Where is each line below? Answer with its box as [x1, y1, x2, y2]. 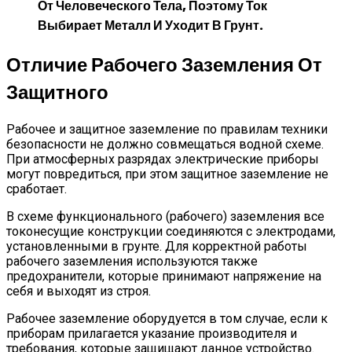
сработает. [6, 181, 67, 197]
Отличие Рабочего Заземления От [6, 52, 322, 79]
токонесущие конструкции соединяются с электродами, [6, 224, 335, 240]
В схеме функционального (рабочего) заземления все [6, 209, 324, 225]
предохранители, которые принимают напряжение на [6, 269, 321, 284]
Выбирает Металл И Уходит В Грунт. [38, 16, 263, 35]
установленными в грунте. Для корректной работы [6, 239, 307, 255]
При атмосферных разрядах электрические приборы [6, 152, 319, 167]
